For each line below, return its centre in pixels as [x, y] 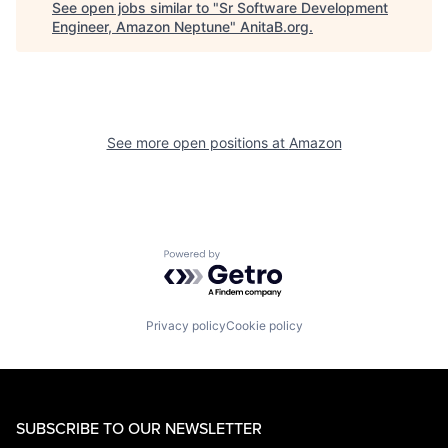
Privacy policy [185, 326]
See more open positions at [197, 142]
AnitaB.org [274, 26]
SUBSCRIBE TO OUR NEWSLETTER [139, 428]
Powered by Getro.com [251, 258]
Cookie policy [264, 326]
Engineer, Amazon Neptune [141, 26]
